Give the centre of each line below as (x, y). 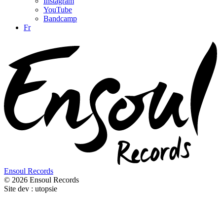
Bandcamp (60, 18)
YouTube (58, 9)
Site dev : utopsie (31, 189)
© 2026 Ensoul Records (41, 180)
